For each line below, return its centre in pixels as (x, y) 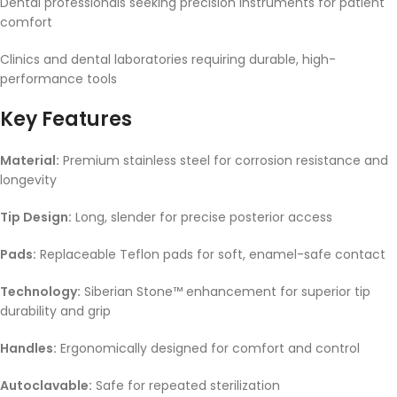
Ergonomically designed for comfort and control (208, 349)
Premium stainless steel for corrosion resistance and (224, 161)
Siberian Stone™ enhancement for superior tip (226, 292)
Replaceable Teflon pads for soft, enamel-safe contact (211, 255)
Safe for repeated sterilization (186, 386)
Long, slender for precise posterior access (202, 218)
